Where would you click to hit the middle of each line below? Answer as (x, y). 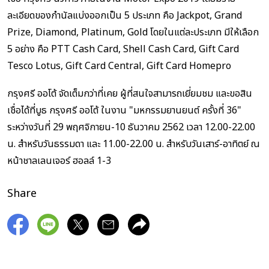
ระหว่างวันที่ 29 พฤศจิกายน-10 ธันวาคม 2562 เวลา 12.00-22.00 (131, 127)
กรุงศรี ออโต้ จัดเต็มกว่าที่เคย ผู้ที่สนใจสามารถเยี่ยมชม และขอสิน (130, 93)
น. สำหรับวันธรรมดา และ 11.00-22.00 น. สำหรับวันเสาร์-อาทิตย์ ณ (134, 144)
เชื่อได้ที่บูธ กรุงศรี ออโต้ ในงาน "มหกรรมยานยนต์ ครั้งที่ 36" (124, 110)
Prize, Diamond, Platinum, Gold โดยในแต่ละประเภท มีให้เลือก (133, 32)
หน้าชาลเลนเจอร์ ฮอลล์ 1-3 (59, 161)
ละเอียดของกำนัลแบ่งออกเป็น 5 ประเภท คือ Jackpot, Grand (125, 15)
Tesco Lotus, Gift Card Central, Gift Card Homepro (119, 66)
